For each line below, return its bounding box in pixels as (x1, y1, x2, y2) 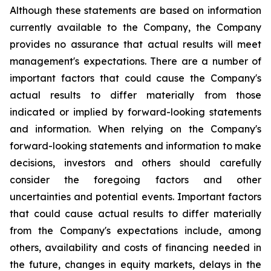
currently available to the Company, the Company (10, 21, 261, 33)
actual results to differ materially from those (10, 89, 261, 101)
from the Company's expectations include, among (10, 224, 261, 237)
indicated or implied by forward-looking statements (10, 106, 261, 118)
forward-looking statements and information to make (10, 140, 261, 152)
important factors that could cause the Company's (10, 72, 261, 84)
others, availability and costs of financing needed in (10, 241, 261, 253)
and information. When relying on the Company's (10, 123, 261, 135)
